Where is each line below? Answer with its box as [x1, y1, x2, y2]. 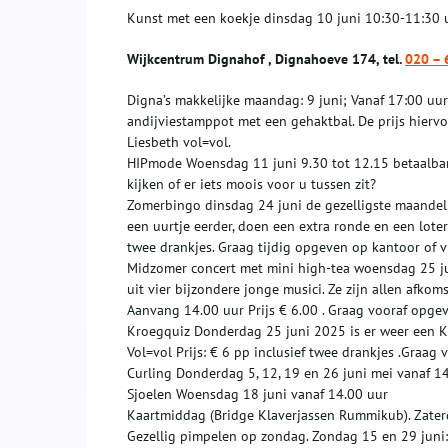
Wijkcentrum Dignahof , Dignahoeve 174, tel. [127, 50, 405, 69]
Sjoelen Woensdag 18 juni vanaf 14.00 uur [127, 385, 388, 404]
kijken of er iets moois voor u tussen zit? [127, 175, 376, 194]
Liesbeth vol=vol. [127, 133, 231, 152]
